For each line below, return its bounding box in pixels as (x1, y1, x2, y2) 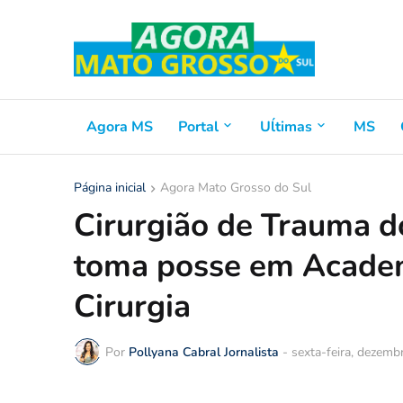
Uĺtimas (260, 116, 312, 137)
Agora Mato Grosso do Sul (160, 179, 311, 196)
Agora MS (86, 116, 153, 137)
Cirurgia (74, 285, 191, 327)
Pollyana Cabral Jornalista (129, 343, 279, 361)
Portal (178, 116, 219, 137)
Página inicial (74, 179, 146, 196)
